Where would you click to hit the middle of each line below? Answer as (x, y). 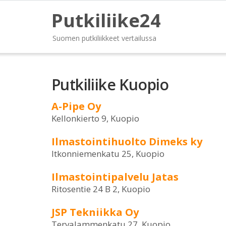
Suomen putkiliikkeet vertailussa (104, 38)
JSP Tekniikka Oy (95, 212)
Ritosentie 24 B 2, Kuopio (101, 189)
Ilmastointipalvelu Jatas (115, 177)
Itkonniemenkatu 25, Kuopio (108, 154)
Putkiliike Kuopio (110, 84)
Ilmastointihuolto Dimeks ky (127, 142)
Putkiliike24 (106, 20)
